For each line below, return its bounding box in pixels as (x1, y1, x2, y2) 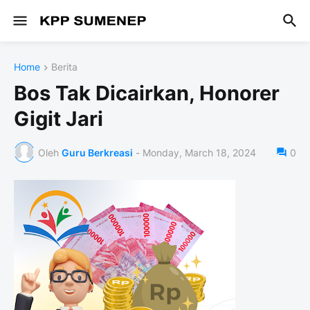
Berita (51, 61, 77, 73)
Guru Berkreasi (62, 146, 133, 158)
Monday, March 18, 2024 (143, 146, 256, 158)
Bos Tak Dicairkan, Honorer (14, 81, 280, 106)
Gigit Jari (14, 107, 103, 131)
